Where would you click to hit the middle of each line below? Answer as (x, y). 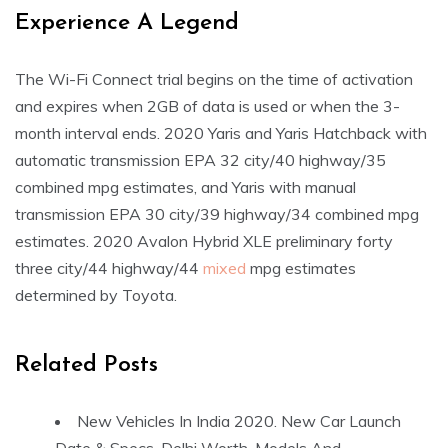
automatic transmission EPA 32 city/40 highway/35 (200, 160)
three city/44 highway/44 (109, 268)
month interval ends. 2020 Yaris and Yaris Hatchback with (221, 133)
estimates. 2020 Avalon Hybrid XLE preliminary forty (204, 241)
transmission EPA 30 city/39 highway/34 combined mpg (217, 214)
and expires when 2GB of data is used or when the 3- (207, 106)
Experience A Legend (127, 24)
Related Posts (86, 366)
